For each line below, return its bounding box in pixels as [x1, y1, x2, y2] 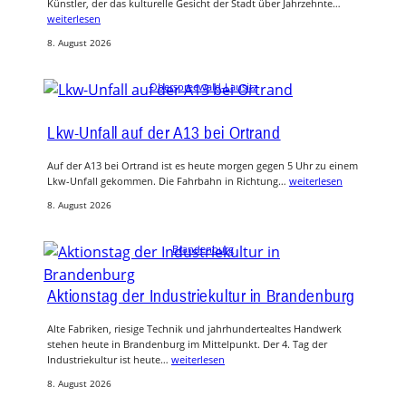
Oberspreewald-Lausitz [149, 79, 257, 93]
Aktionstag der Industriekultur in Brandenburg [47, 285, 355, 306]
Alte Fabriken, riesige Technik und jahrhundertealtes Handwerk [47, 321, 342, 335]
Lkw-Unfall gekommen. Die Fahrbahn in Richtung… [47, 174, 289, 188]
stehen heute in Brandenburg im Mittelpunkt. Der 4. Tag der [47, 336, 327, 351]
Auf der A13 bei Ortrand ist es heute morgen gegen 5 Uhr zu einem [47, 159, 358, 173]
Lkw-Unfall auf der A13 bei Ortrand [47, 122, 281, 143]
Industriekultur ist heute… [47, 352, 171, 366]
